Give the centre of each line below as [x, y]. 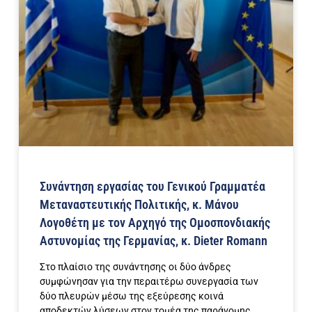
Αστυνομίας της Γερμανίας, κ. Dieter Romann [154, 240]
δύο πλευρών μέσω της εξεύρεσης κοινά [132, 296]
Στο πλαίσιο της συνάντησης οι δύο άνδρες [135, 266]
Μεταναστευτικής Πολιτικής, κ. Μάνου [139, 204]
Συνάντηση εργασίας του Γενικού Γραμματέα [153, 186]
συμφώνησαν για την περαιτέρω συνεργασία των [149, 281]
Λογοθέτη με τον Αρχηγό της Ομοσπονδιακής [155, 222]
